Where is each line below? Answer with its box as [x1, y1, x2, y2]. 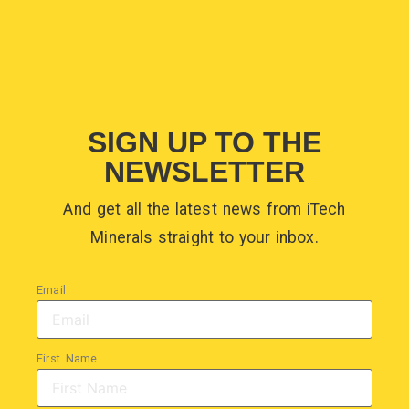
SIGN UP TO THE [88, 125, 321, 159]
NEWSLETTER [104, 154, 305, 188]
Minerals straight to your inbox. [90, 227, 319, 246]
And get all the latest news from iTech [63, 199, 346, 218]
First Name [37, 351, 98, 365]
